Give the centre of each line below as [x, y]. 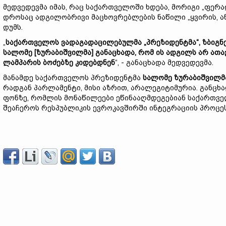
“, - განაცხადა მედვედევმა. [164, 63]
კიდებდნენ [95, 63]
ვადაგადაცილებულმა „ [104, 42]
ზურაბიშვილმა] [66, 52]
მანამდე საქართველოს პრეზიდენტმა [73, 78]
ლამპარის [23, 63]
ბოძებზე [59, 63]
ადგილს [182, 52]
